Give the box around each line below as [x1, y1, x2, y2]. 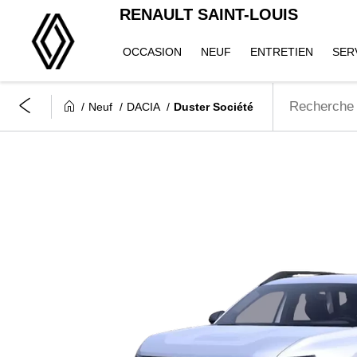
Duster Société [174, 100, 253, 113]
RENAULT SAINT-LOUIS [120, 6, 298, 23]
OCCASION [123, 45, 182, 58]
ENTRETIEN [250, 45, 313, 58]
